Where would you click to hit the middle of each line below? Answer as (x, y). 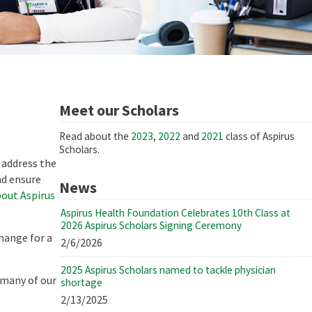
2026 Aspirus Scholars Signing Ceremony (151, 226)
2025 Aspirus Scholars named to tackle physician (168, 270)
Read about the (95, 136)
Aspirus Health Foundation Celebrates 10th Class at (175, 213)
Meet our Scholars (119, 110)
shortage (81, 283)
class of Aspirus (259, 136)
